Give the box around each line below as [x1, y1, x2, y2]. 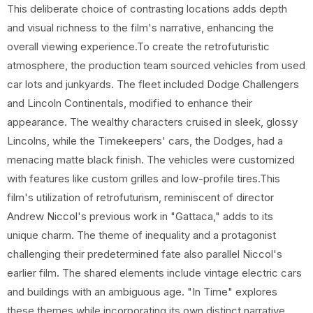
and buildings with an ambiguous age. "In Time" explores [7, 285, 277, 298]
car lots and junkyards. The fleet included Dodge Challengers [7, 78, 299, 91]
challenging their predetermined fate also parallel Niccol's [7, 247, 282, 261]
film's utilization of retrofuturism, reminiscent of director [7, 191, 274, 204]
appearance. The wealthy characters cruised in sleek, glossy [7, 115, 298, 129]
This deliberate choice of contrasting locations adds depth [7, 2, 287, 15]
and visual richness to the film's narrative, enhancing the [7, 21, 274, 34]
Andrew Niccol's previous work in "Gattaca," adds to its [7, 210, 273, 223]
